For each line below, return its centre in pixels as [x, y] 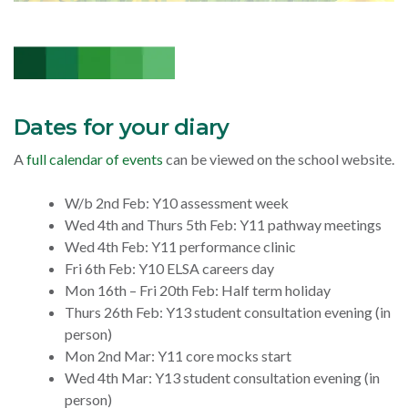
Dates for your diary [122, 127]
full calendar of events [95, 159]
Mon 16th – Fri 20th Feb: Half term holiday [198, 291]
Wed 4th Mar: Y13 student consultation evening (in [222, 378]
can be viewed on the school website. [279, 159]
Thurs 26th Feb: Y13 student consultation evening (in [228, 312]
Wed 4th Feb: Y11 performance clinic [180, 247]
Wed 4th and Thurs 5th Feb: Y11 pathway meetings [223, 225]
